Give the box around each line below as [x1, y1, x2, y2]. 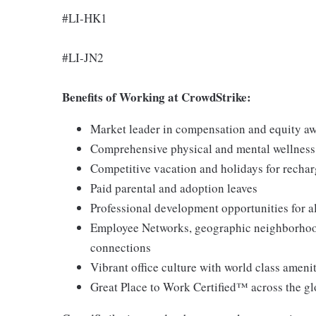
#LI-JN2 [62, 49, 104, 66]
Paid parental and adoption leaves [90, 180, 257, 196]
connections [90, 239, 151, 255]
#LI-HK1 [62, 10, 107, 26]
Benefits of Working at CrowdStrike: [62, 88, 251, 106]
